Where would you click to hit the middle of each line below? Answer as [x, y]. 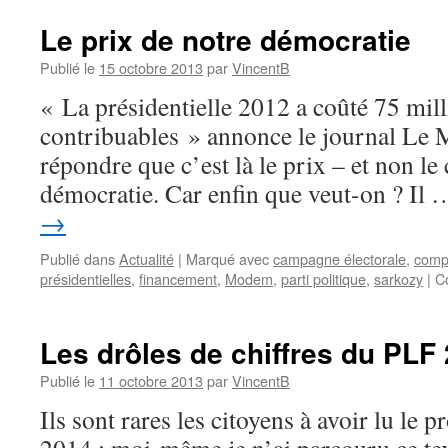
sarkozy [398, 278]
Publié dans [77, 258]
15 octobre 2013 [151, 67]
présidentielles [85, 278]
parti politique [323, 278]
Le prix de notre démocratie [225, 39]
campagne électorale [339, 258]
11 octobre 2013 [151, 380]
